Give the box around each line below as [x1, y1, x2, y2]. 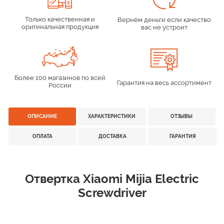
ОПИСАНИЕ [27, 113, 57, 119]
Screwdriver [77, 185, 146, 200]
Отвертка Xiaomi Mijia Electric [25, 171, 199, 186]
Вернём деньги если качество [117, 16, 211, 23]
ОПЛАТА [32, 133, 52, 139]
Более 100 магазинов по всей [14, 74, 105, 81]
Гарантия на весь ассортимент [117, 78, 211, 86]
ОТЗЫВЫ [170, 113, 193, 119]
